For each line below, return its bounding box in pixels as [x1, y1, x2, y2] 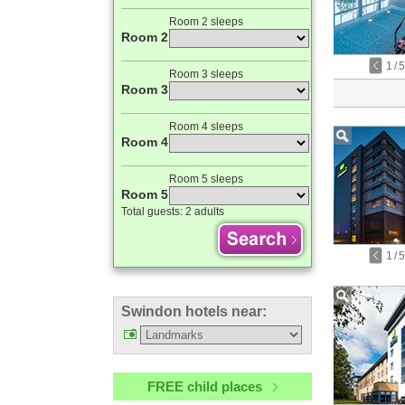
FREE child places [147, 379, 262, 394]
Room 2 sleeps [169, 15, 243, 28]
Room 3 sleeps [169, 68, 243, 80]
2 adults [185, 205, 224, 218]
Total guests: [121, 205, 185, 218]
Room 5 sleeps [169, 173, 243, 185]
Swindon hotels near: [121, 304, 267, 319]
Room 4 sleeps [169, 120, 243, 133]
